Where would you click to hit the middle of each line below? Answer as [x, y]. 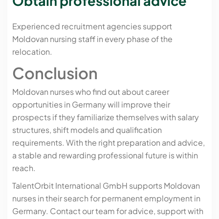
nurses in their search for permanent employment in [106, 198]
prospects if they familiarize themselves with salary [106, 117]
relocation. [32, 52]
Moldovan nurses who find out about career [91, 92]
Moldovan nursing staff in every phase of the [92, 39]
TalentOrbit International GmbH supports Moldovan [106, 186]
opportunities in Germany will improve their [91, 105]
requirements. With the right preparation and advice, [109, 143]
